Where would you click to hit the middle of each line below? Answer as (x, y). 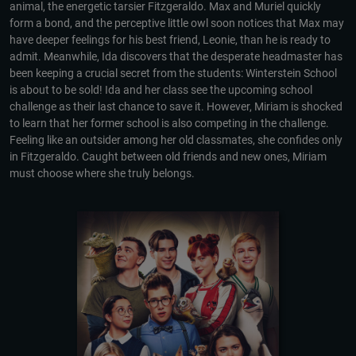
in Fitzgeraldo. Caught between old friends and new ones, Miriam (168, 157)
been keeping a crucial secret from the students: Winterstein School (173, 74)
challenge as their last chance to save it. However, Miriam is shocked (176, 107)
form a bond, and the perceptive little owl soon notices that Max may (177, 23)
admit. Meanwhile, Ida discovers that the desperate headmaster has (176, 57)
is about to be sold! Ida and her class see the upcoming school (161, 90)
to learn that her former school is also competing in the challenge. (169, 124)
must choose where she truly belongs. (102, 174)
